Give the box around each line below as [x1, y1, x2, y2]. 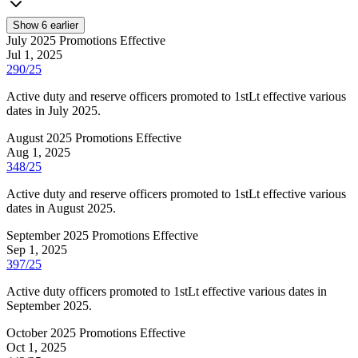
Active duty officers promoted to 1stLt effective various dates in [6, 284, 327, 298]
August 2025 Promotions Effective [6, 130, 181, 145]
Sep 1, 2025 [6, 242, 67, 257]
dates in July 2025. [6, 103, 101, 117]
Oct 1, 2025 [6, 340, 66, 354]
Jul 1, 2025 [6, 47, 62, 62]
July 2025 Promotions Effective [6, 33, 165, 47]
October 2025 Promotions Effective [6, 325, 185, 340]
